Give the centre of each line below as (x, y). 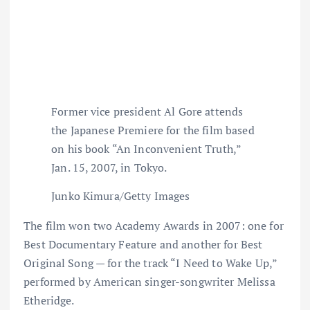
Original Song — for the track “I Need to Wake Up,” (151, 263)
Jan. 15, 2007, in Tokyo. (109, 168)
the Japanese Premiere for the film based (153, 130)
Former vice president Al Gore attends (147, 112)
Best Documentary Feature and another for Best (143, 245)
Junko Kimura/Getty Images (121, 196)
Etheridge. (49, 301)
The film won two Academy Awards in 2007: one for (154, 226)
